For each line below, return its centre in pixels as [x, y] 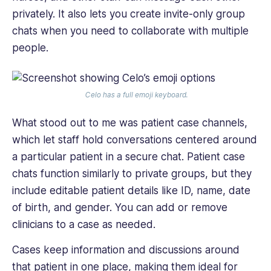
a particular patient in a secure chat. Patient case [129, 156]
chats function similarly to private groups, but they [132, 173]
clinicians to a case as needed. [87, 224]
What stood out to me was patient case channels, [130, 122]
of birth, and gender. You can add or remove [120, 207]
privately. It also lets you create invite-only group [129, 14]
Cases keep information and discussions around [126, 250]
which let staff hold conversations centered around [135, 139]
